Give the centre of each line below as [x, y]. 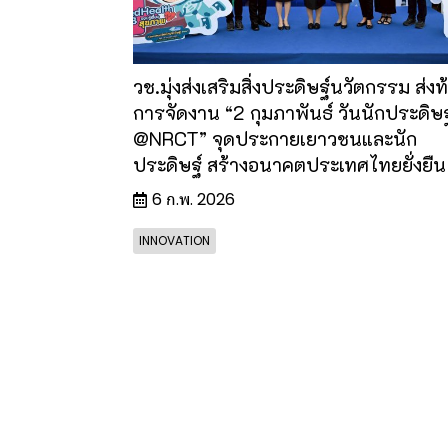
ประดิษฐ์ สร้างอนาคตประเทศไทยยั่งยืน [289, 164]
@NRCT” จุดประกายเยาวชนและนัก [275, 138]
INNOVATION [174, 240]
